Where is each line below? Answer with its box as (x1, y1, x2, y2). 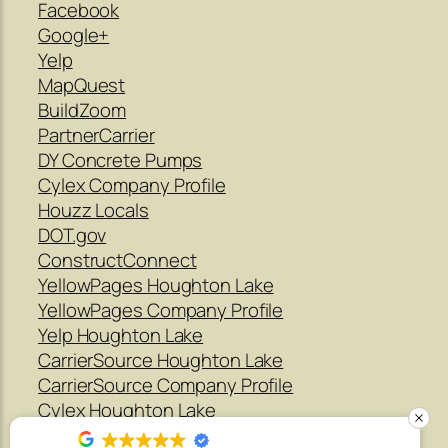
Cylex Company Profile (38, 171, 226, 198)
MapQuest (38, 71, 126, 98)
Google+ (38, 21, 110, 48)
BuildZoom (38, 96, 127, 123)
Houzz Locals (38, 196, 149, 223)
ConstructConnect (38, 246, 197, 273)
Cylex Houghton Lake (38, 396, 217, 423)
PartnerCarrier (38, 121, 155, 148)
